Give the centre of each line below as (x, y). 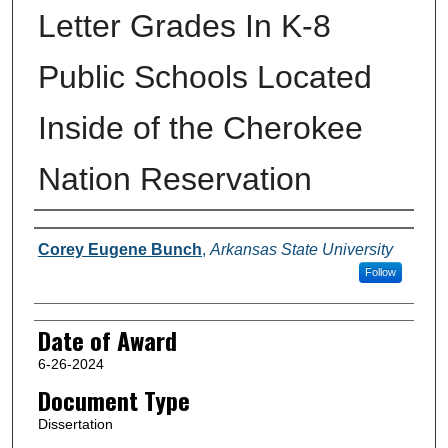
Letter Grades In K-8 (184, 25)
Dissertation (75, 423)
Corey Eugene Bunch (119, 249)
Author (62, 230)
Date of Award (107, 339)
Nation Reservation (174, 178)
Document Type (113, 399)
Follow (380, 271)
